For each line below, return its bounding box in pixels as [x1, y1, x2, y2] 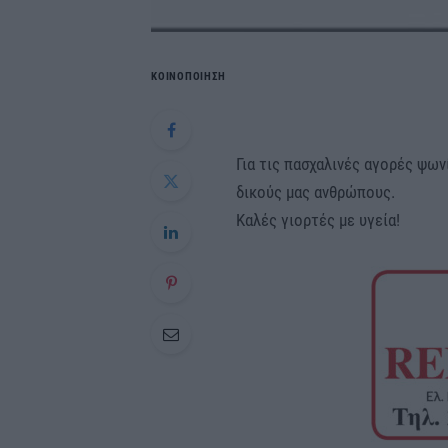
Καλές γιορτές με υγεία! [235, 210, 400, 231]
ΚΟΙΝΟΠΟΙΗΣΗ [151, 70, 226, 84]
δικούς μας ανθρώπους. [235, 182, 395, 203]
